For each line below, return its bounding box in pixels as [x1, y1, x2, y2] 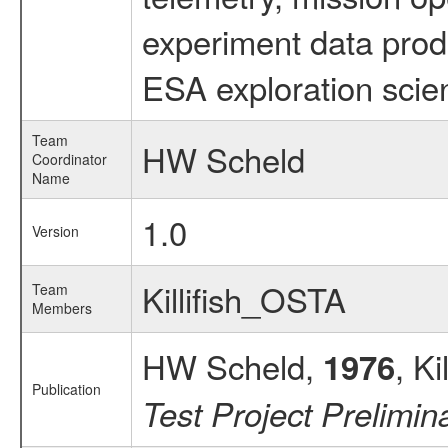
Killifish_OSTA [141, 275, 346, 322]
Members [31, 298, 92, 318]
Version [31, 221, 79, 241]
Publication [31, 379, 101, 399]
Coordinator [31, 149, 107, 169]
